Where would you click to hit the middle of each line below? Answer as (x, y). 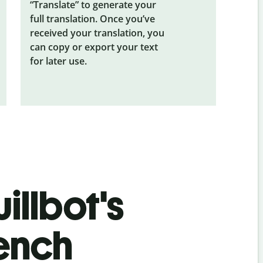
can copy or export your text (94, 47)
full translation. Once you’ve (92, 18)
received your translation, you (97, 33)
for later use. (58, 61)
